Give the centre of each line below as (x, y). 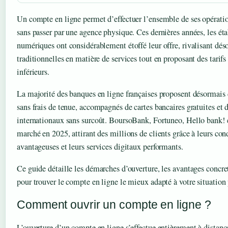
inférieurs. (33, 72)
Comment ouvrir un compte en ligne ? (114, 205)
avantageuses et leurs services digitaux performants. (100, 147)
